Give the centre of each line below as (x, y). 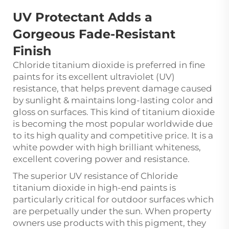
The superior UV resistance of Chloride (95, 176)
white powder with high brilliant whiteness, (107, 147)
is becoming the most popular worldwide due (113, 124)
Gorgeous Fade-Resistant (94, 34)
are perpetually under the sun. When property (112, 211)
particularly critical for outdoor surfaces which (113, 200)
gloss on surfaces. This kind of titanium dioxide (114, 112)
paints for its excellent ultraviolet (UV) (94, 77)
